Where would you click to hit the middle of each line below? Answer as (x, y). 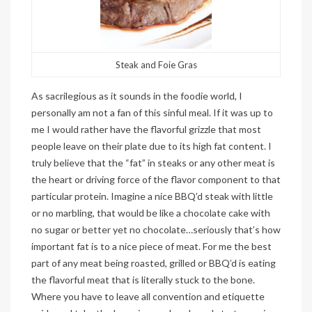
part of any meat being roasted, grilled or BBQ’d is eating (154, 263)
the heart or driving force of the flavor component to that (156, 179)
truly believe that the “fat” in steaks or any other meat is (153, 162)
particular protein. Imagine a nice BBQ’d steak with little (152, 196)
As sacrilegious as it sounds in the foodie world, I (137, 95)
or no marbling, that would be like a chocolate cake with (151, 212)
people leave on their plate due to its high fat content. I (151, 146)
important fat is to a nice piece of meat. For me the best (151, 246)
